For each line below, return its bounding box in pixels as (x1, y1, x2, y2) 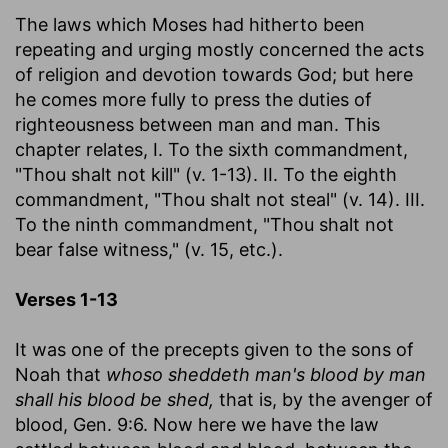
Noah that (15, 363, 106, 385)
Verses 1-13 (15, 288, 118, 310)
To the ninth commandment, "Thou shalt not (15, 213, 394, 235)
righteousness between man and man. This (15, 113, 380, 135)
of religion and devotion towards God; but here (15, 63, 413, 85)
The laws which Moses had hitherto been (15, 13, 365, 35)
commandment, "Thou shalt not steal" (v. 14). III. (15, 188, 425, 210)
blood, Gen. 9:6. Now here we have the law (15, 413, 379, 435)
